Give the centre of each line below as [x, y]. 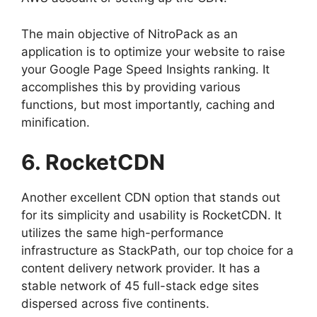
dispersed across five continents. [115, 304]
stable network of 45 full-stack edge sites [140, 286]
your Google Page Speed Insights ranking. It [145, 69]
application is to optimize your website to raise [153, 51]
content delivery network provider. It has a [141, 269]
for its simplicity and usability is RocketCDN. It [151, 215]
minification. [56, 122]
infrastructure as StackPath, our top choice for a [157, 251]
